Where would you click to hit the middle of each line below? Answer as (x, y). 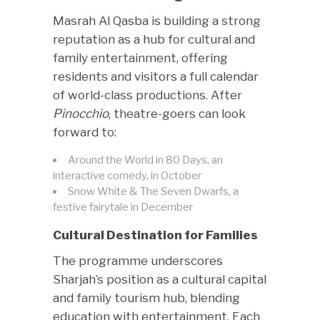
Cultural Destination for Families (155, 235)
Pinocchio (81, 114)
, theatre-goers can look (177, 114)
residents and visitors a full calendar (156, 76)
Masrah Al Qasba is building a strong (157, 21)
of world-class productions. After (147, 95)
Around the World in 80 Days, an (145, 160)
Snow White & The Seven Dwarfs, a (153, 191)
